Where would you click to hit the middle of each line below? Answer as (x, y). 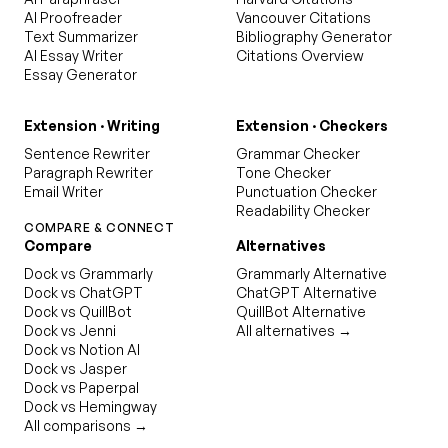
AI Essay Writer (73, 55)
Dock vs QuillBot (78, 311)
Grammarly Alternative (311, 273)
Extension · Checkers (312, 125)
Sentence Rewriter (87, 153)
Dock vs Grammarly (88, 273)
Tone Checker (283, 172)
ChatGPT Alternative (306, 292)
